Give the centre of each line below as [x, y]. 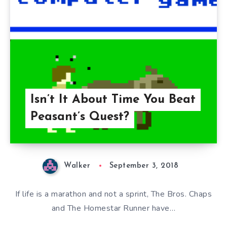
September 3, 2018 [144, 166]
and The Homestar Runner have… [113, 208]
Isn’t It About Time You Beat [113, 100]
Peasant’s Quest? [80, 117]
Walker [77, 166]
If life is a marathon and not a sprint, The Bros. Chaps [113, 194]
